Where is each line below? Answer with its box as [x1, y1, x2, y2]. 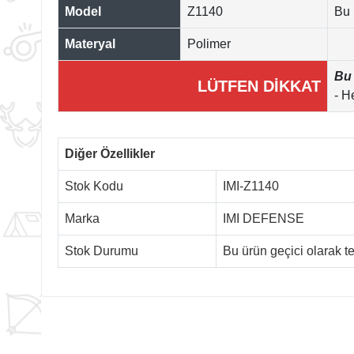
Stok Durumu [65, 243, 138, 258]
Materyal [65, 36, 115, 51]
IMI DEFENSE [223, 211, 304, 225]
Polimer [187, 36, 231, 51]
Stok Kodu [65, 179, 123, 193]
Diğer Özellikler [65, 146, 155, 160]
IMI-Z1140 [223, 179, 279, 193]
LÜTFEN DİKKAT [198, 77, 321, 95]
